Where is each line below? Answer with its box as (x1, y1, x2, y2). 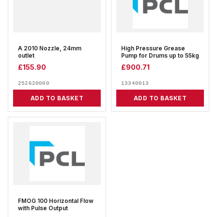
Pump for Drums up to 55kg (121, 52, 199, 60)
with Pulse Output (18, 205, 68, 212)
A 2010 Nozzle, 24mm (18, 45, 81, 52)
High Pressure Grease (121, 45, 185, 52)
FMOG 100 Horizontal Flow (18, 198, 93, 205)
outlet (18, 52, 34, 60)
